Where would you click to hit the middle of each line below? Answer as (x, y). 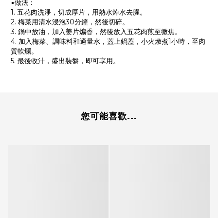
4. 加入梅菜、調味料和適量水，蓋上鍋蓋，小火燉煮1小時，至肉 (108, 42)
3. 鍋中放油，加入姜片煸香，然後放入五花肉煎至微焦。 (96, 32)
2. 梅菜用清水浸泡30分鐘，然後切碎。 (70, 22)
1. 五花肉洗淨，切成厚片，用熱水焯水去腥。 (79, 12)
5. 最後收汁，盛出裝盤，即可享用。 (65, 61)
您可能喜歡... (109, 117)
